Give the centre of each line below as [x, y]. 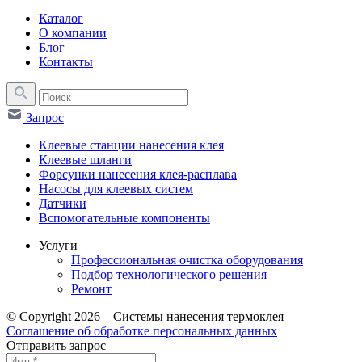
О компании [73, 32]
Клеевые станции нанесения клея [131, 145]
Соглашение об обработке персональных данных [142, 330]
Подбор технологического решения [169, 274]
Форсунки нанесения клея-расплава [138, 174]
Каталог [61, 18]
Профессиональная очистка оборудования [187, 259]
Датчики [63, 203]
